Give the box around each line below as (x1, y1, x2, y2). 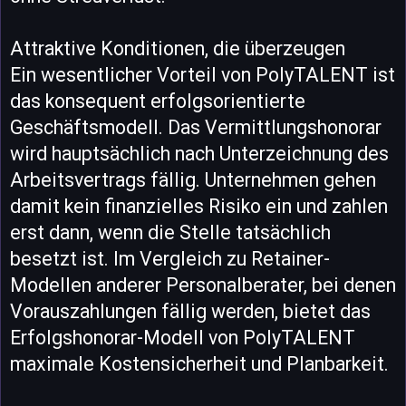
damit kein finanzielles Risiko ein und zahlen (10, 195, 388, 218)
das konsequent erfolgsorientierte (10, 90, 305, 113)
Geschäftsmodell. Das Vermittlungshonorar (10, 116, 382, 140)
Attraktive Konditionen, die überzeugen (10, 37, 345, 61)
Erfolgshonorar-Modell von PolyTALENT (10, 326, 355, 350)
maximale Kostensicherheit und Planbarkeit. (10, 353, 389, 376)
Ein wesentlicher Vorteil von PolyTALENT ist (10, 63, 395, 87)
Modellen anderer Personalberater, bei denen (10, 274, 396, 297)
